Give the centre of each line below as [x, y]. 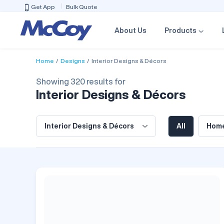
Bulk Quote [82, 7]
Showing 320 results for [81, 81]
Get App [43, 7]
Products [180, 31]
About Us [130, 31]
